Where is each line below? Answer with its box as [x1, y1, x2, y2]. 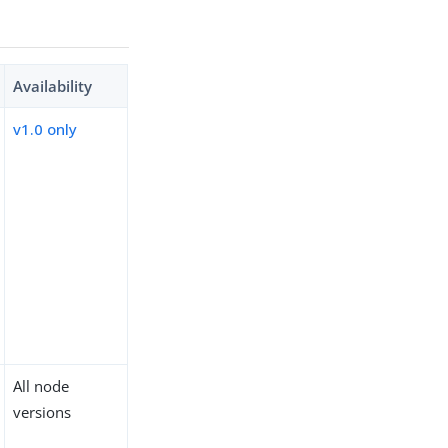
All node [13, 376, 70, 397]
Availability [13, 76, 93, 97]
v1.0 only [13, 119, 78, 140]
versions [13, 402, 72, 423]
